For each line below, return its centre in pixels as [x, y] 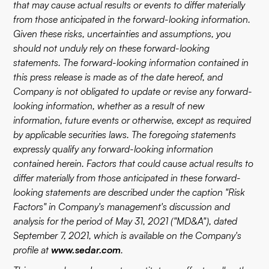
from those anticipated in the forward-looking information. [132, 19]
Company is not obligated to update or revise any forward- [133, 91]
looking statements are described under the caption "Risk [129, 192]
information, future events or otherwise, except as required [132, 120]
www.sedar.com [86, 250]
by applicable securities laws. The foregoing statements [125, 134]
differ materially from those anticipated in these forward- [127, 178]
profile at [32, 250]
